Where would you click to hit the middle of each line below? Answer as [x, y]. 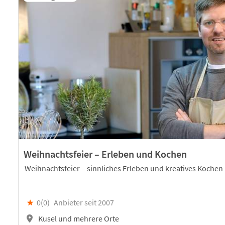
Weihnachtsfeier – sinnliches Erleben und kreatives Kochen [124, 168]
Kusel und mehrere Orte [78, 218]
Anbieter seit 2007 [84, 203]
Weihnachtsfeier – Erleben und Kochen [105, 154]
